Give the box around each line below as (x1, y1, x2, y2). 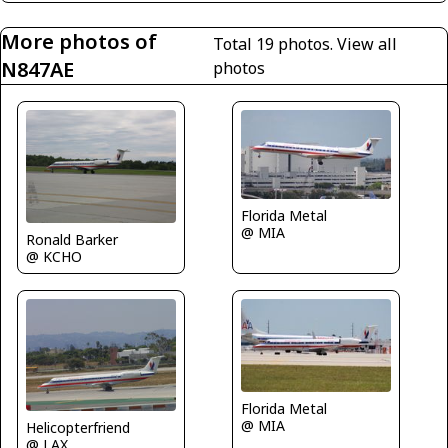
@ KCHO (26, 246, 82, 266)
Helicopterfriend (26, 418, 130, 438)
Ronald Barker (26, 229, 118, 249)
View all (337, 33, 398, 56)
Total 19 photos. (213, 33, 338, 56)
